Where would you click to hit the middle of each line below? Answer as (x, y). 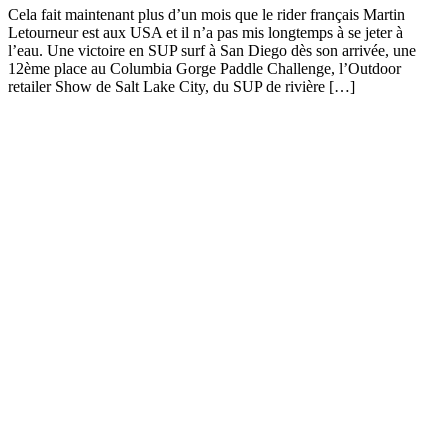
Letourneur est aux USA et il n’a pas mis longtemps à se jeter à (205, 33)
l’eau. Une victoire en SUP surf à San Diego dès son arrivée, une (212, 51)
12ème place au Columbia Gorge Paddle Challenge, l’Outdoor (204, 69)
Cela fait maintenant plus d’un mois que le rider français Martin (206, 15)
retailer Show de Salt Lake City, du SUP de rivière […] (181, 87)
